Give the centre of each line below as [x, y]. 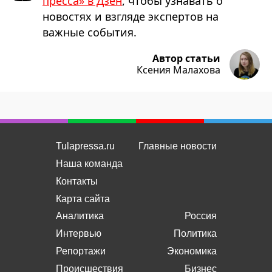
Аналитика [80, 216]
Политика [195, 233]
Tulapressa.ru [85, 146]
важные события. [90, 32]
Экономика [192, 251]
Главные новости [177, 146]
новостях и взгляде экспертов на [131, 16]
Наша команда [89, 163]
